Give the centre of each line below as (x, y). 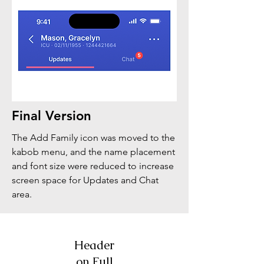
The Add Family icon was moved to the (93, 138)
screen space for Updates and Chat (85, 180)
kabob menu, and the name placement (93, 152)
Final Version (52, 116)
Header (94, 245)
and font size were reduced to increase (93, 166)
